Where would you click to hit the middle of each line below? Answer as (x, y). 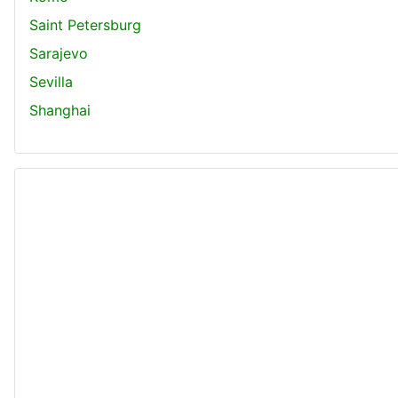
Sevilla (51, 81)
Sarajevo (59, 53)
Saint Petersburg (85, 24)
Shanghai (60, 110)
